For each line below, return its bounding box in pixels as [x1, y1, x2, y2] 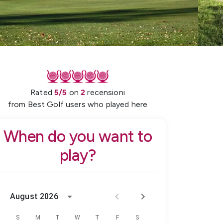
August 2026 [10, 191, 58, 201]
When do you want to [3, 126, 152, 146]
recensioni [87, 87, 125, 97]
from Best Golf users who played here [7, 99, 148, 109]
